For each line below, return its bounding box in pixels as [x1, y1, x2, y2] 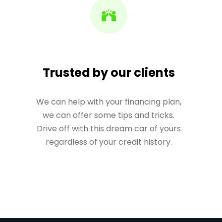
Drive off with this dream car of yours [36, 123, 181, 134]
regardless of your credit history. [45, 136, 172, 148]
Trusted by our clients [42, 64, 175, 81]
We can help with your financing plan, [36, 96, 181, 108]
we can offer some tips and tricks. [43, 110, 175, 121]
